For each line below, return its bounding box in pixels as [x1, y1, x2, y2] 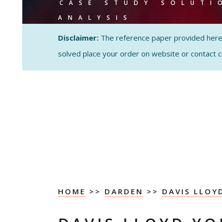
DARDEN [105, 186, 143, 196]
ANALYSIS [58, 13, 133, 22]
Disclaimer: [58, 33, 99, 43]
